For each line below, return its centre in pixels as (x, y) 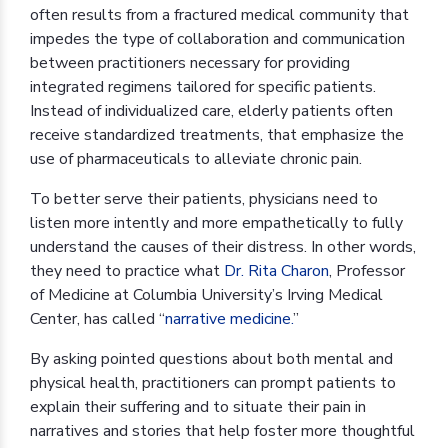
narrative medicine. (229, 318)
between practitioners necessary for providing (190, 62)
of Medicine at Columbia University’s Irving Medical (206, 294)
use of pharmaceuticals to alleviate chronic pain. (196, 158)
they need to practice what (127, 270)
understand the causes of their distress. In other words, (223, 246)
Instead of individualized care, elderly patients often (211, 110)
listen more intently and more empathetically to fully (216, 222)
